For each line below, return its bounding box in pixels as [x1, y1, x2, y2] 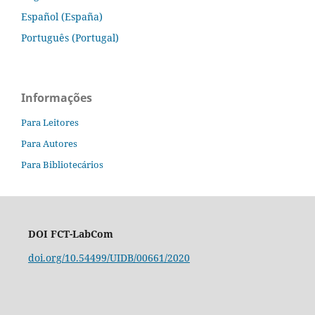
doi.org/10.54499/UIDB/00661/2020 [27, 250, 190, 264]
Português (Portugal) [21, 31, 119, 45]
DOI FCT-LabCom [27, 226, 113, 240]
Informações [21, 90, 92, 105]
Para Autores [21, 136, 77, 150]
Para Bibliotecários [21, 157, 103, 171]
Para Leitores [21, 115, 79, 129]
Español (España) [21, 10, 103, 24]
